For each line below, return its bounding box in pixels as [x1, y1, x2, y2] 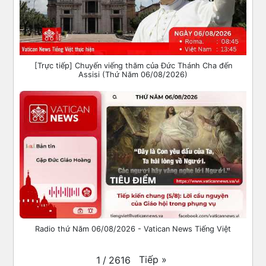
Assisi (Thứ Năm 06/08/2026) [78, 70, 188, 80]
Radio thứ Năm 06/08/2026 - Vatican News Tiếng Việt [35, 224, 231, 234]
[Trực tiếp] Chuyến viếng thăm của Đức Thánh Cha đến [34, 61, 232, 71]
